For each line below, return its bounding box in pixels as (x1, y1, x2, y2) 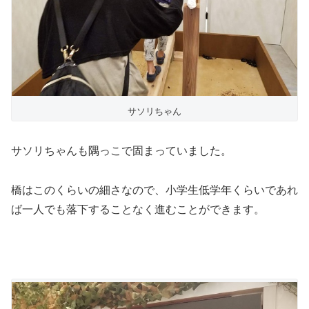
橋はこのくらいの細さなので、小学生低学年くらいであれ (11, 184, 298, 197)
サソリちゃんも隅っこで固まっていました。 (11, 145, 232, 157)
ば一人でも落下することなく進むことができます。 (11, 203, 265, 216)
